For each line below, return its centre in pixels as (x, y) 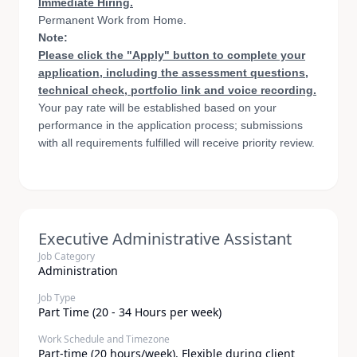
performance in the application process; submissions (171, 125)
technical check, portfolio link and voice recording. (177, 90)
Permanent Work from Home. (112, 20)
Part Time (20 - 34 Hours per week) (130, 312)
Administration (78, 271)
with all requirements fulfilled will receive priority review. (177, 143)
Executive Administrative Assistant (165, 239)
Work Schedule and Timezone (104, 339)
